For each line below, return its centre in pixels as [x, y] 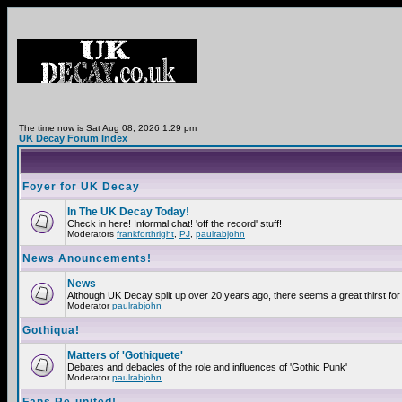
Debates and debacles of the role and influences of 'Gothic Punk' [207, 367]
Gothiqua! [51, 330]
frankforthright [145, 234]
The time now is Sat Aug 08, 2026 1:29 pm [108, 128]
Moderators [92, 234]
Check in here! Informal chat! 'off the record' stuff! [175, 223]
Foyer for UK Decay [81, 187]
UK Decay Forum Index [73, 138]
